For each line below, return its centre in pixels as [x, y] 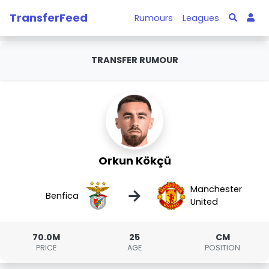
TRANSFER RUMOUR [134, 60]
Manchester [216, 189]
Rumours [154, 18]
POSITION [223, 248]
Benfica [62, 195]
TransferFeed [49, 17]
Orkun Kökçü [134, 161]
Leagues [201, 18]
